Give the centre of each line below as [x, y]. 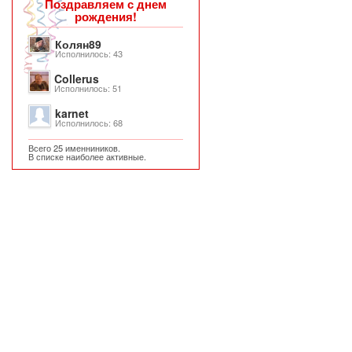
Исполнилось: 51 [88, 88]
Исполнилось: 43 [89, 53]
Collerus [77, 79]
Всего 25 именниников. [74, 148]
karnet [72, 113]
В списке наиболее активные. [87, 156]
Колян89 [78, 44]
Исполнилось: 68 [89, 123]
